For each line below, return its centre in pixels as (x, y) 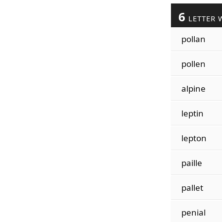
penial (193, 212)
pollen (193, 64)
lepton (194, 138)
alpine (193, 88)
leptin (192, 113)
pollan (193, 39)
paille (192, 163)
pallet (192, 188)
